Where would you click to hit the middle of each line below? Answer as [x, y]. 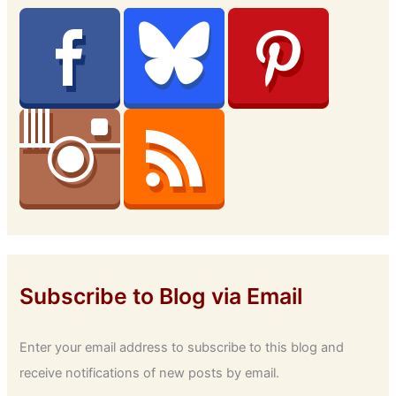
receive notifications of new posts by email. [150, 373]
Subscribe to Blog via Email [161, 297]
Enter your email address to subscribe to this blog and [182, 348]
